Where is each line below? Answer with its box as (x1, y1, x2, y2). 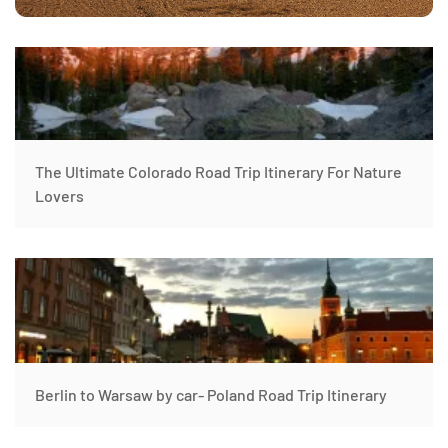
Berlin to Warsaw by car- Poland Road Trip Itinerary (35, 384, 387, 404)
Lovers (35, 185, 84, 205)
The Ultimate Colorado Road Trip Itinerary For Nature (35, 161, 402, 181)
